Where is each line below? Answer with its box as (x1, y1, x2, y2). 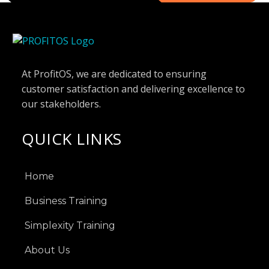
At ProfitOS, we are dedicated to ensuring (22, 67, 207, 80)
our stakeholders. (22, 97, 103, 110)
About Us (25, 244, 70, 256)
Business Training (25, 195, 107, 207)
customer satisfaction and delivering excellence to (22, 82, 245, 95)
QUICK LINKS (22, 128, 122, 150)
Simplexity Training (25, 220, 115, 232)
